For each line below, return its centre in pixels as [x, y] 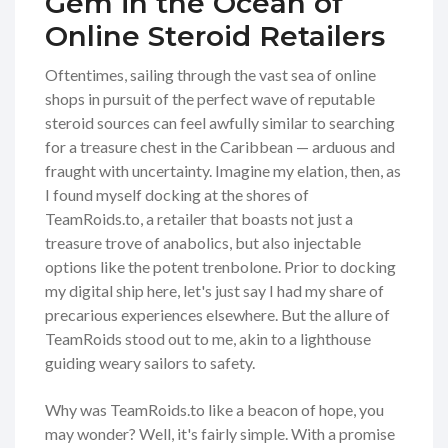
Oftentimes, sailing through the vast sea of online [210, 75]
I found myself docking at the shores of [177, 195]
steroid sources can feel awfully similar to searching [220, 123]
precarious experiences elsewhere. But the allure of [217, 315]
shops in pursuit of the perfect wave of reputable [210, 99]
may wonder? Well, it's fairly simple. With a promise [220, 434]
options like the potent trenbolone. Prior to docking [220, 267]
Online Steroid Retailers [215, 36]
